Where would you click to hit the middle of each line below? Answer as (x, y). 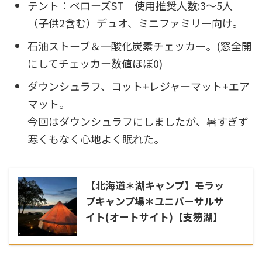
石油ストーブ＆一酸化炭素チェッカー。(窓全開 (140, 46)
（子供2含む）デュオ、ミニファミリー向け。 (135, 23)
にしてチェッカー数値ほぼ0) (95, 63)
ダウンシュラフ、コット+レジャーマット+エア (139, 86)
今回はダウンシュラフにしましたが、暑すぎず (138, 121)
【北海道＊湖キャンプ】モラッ (155, 185)
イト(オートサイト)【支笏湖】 (154, 216)
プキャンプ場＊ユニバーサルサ (155, 201)
